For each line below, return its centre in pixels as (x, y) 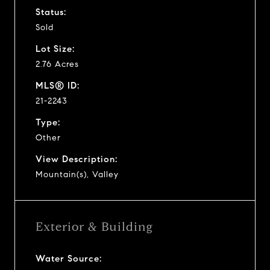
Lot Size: (55, 49)
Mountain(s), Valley (77, 174)
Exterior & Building (94, 227)
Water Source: (69, 258)
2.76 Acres (57, 64)
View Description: (77, 159)
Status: (51, 12)
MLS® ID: (58, 85)
